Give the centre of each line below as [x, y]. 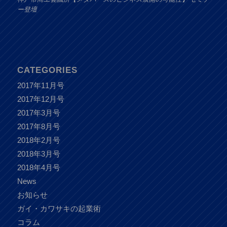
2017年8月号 [39, 127]
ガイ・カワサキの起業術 [59, 209]
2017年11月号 [41, 86]
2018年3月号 [39, 154]
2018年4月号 [39, 168]
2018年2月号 [39, 140]
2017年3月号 [39, 113]
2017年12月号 [41, 99]
